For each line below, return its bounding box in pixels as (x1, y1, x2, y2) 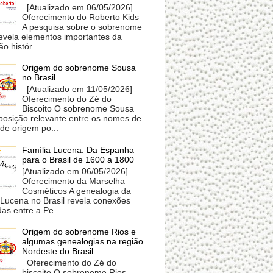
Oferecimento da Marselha (22, 175, 126, 186)
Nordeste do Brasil (22, 246, 94, 257)
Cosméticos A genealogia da (22, 185, 132, 196)
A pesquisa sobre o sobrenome (22, 21, 143, 32)
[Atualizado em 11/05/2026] (22, 84, 133, 94)
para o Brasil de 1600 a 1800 (22, 154, 135, 165)
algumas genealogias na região (22, 236, 144, 247)
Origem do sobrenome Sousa (22, 63, 136, 73)
